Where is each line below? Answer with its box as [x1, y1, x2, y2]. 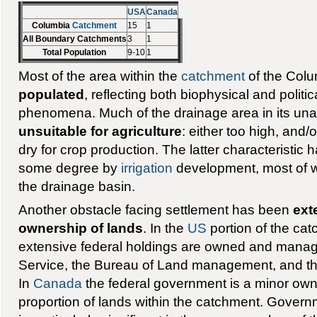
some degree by [18, 160, 121, 176]
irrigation [120, 160, 173, 176]
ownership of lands [18, 219, 143, 236]
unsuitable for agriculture [18, 123, 182, 139]
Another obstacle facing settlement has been [18, 201, 293, 217]
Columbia [32, 21, 73, 31]
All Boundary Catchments [22, 34, 127, 45]
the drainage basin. [18, 178, 135, 195]
